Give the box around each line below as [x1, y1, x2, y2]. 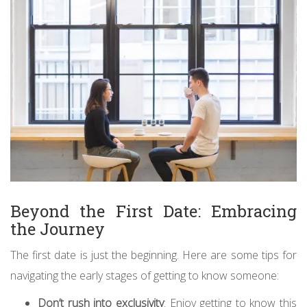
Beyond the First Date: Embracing [10, 199, 297, 222]
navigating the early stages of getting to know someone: [10, 267, 279, 283]
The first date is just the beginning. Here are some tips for [10, 247, 297, 262]
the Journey [10, 217, 105, 240]
